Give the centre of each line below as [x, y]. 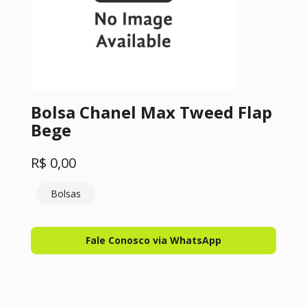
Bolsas [66, 193]
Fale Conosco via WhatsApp [153, 240]
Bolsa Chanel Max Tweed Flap [151, 112]
